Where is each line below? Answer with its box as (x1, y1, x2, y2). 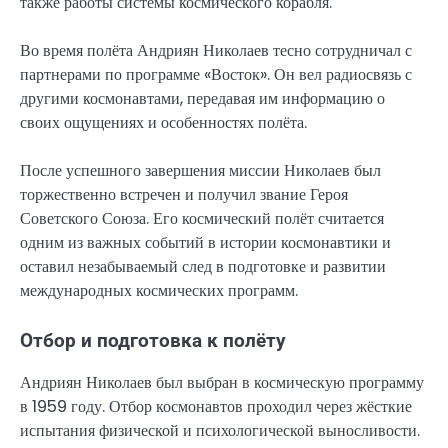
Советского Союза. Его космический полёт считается (20, 206, 384, 230)
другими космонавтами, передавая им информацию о (20, 86, 385, 110)
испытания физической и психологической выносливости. (20, 419, 420, 443)
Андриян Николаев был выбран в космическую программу (20, 371, 424, 395)
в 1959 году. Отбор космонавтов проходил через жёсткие (20, 395, 412, 419)
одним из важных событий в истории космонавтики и (20, 230, 391, 254)
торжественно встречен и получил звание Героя (20, 182, 348, 206)
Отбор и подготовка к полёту (20, 329, 286, 352)
